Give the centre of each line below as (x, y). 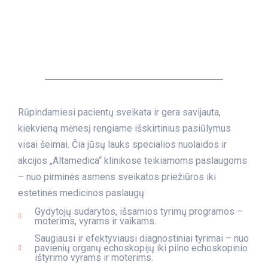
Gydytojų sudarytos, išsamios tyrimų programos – (138, 211)
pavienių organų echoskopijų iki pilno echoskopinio (141, 248)
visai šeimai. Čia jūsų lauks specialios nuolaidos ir (122, 144)
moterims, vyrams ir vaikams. (95, 221)
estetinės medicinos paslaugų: (82, 193)
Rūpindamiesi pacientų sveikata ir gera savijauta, (119, 112)
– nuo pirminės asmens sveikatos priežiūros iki (117, 177)
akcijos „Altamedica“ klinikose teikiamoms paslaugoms (133, 161)
